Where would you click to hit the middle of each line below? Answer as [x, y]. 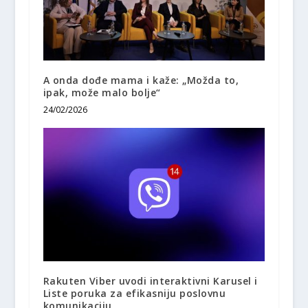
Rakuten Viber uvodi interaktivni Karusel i [150, 280]
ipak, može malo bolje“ [102, 92]
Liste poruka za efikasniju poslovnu [134, 293]
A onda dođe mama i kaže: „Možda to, [141, 80]
